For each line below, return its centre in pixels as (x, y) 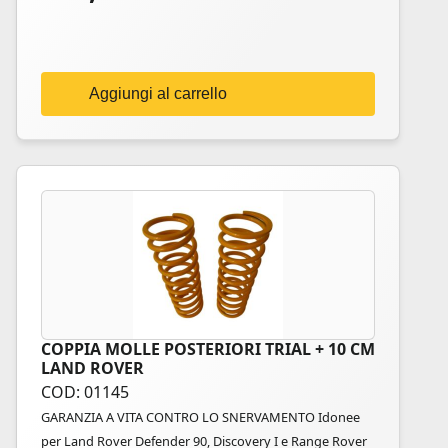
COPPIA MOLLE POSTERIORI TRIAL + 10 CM (208, 349)
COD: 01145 (85, 392)
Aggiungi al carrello (158, 93)
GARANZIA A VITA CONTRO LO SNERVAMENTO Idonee (200, 417)
